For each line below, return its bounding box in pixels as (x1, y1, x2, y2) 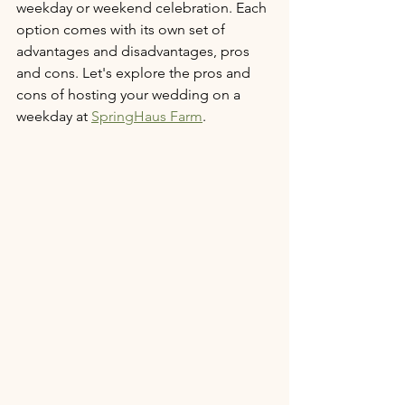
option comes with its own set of (16, 21, 229, 38)
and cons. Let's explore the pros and (16, 64, 254, 81)
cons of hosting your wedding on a (16, 86, 244, 103)
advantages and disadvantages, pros (16, 42, 253, 60)
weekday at (16, 108, 91, 125)
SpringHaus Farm (91, 108, 202, 125)
